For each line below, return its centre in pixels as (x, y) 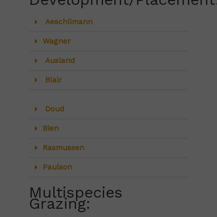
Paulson (57, 167)
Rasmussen (63, 148)
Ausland (58, 61)
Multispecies (76, 193)
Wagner (56, 41)
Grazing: (62, 204)
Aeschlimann (67, 22)
